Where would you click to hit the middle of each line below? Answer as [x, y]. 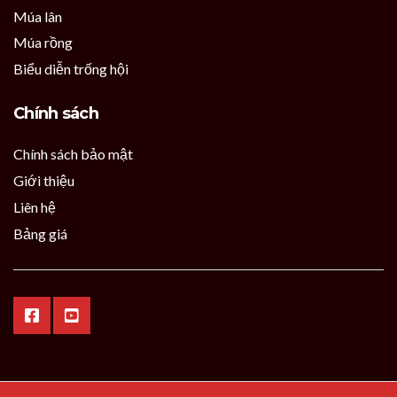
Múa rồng [43, 43]
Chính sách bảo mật [73, 154]
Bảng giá [40, 234]
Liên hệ [35, 207]
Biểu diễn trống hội [71, 69]
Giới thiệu [44, 181]
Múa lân [38, 17]
